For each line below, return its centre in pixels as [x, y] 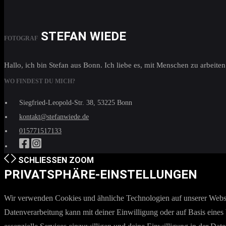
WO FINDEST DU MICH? [40, 81]
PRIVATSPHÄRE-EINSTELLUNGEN [101, 175]
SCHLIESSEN [40, 160]
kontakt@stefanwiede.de [54, 117]
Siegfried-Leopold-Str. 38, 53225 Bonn [76, 103]
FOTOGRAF [21, 38]
